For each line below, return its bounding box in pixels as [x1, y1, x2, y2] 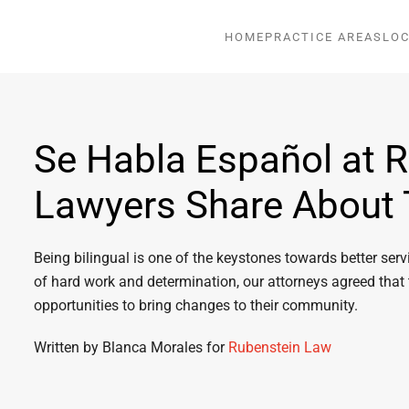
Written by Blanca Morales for [34, 339, 229, 356]
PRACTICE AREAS [265, 29, 383, 44]
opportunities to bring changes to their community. [34, 297, 359, 314]
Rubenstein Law [228, 339, 332, 356]
